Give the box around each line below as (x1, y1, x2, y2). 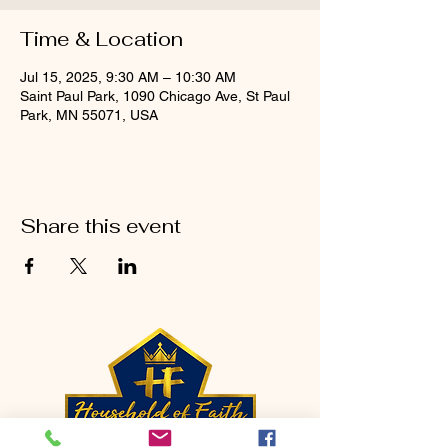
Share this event (20, 213, 181, 239)
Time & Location (20, 26, 183, 52)
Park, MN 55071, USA (20, 107, 158, 123)
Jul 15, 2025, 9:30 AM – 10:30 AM (20, 69, 236, 85)
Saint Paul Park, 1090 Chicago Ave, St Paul (20, 88, 290, 104)
